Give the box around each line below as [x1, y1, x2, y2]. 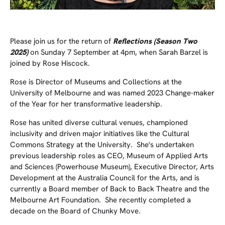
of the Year [10, 99, 47, 109]
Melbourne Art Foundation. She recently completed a [10, 195, 191, 205]
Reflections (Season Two [113, 36, 197, 46]
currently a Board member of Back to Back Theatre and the [10, 184, 209, 194]
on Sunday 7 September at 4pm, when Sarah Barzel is [30, 47, 208, 57]
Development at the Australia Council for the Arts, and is [10, 173, 199, 183]
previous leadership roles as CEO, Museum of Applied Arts [10, 151, 208, 161]
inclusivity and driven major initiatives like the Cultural [10, 129, 189, 139]
